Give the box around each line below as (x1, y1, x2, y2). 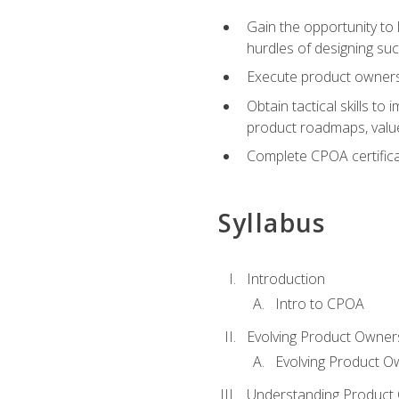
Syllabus (217, 205, 326, 240)
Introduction (246, 268, 325, 289)
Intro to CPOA (274, 294, 364, 314)
